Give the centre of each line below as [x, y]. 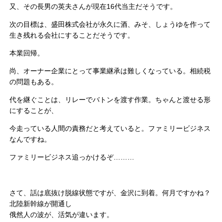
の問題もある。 [34, 82]
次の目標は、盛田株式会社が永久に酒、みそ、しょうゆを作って [110, 25]
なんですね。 [30, 139]
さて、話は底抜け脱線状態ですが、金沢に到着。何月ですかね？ [110, 193]
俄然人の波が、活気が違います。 [62, 215]
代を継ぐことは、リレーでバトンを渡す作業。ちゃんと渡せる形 [110, 100]
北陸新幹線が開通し [41, 204]
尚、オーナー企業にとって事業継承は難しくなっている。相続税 [110, 71]
